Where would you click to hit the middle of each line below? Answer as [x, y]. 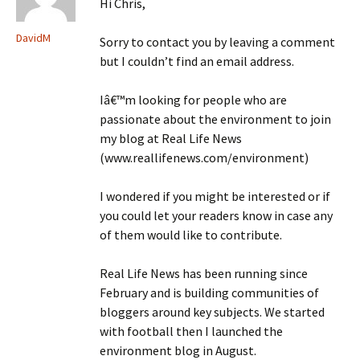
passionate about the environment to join [215, 119]
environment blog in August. [178, 350]
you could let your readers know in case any [216, 215]
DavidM [33, 38]
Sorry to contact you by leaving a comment [217, 42]
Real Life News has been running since [204, 273]
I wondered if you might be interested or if [215, 196]
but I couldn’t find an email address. [197, 61]
